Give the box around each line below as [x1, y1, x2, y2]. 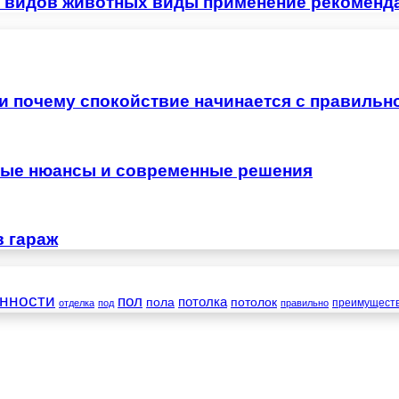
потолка [178, 295, 227, 310]
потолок [231, 295, 277, 310]
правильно [281, 297, 329, 309]
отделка [59, 297, 94, 309]
